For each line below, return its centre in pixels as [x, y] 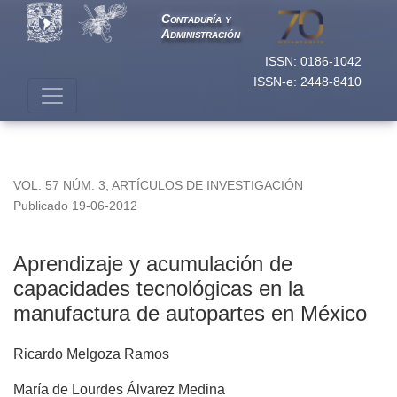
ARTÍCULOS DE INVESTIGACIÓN [207, 186]
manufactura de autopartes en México [190, 314]
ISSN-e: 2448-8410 [307, 81]
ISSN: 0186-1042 [313, 61]
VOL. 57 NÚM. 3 [59, 186]
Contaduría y [196, 19]
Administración [200, 34]
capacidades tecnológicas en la [159, 289]
